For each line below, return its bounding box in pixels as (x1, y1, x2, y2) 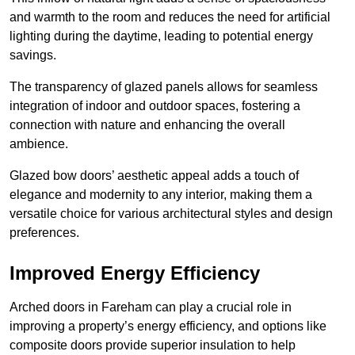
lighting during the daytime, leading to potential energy (10, 29, 313, 43)
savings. (10, 48, 56, 62)
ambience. (10, 136, 68, 151)
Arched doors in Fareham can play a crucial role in (10, 300, 292, 314)
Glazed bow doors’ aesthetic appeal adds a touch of (10, 168, 299, 182)
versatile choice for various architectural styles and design (10, 206, 333, 220)
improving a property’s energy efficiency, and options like (10, 319, 326, 333)
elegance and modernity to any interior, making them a (10, 187, 312, 201)
